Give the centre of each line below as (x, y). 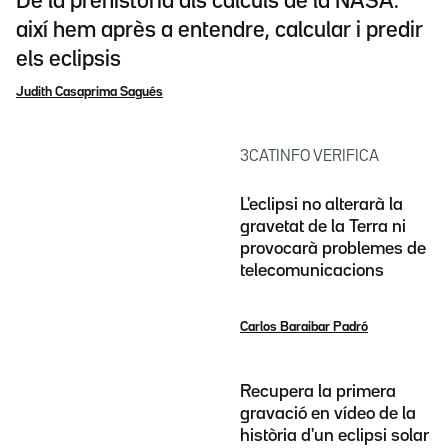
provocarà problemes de (333, 248)
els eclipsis (68, 59)
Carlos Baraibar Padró (304, 327)
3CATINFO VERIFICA (309, 156)
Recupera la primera (318, 392)
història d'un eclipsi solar (334, 436)
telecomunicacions (312, 270)
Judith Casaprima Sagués (89, 91)
